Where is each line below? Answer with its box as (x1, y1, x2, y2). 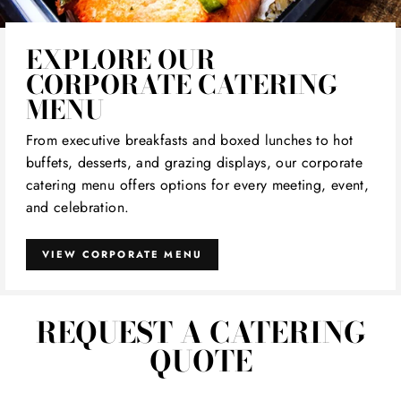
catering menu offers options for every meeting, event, (25, 175, 370, 196)
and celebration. (25, 197, 130, 218)
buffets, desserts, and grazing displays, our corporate (25, 152, 363, 174)
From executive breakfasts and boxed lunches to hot (25, 130, 354, 151)
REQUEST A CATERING (36, 310, 365, 354)
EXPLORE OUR (25, 39, 215, 80)
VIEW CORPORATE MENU (41, 246, 203, 261)
